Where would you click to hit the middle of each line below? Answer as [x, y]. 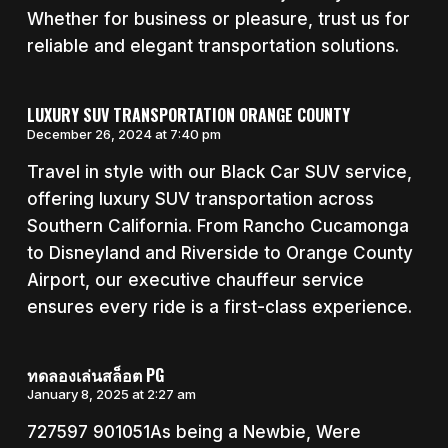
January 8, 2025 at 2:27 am [111, 394]
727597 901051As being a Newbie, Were [193, 432]
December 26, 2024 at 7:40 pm [123, 133]
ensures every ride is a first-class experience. [219, 306]
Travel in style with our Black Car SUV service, [219, 171]
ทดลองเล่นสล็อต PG [95, 375]
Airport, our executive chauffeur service [195, 279]
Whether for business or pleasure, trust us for [218, 19]
